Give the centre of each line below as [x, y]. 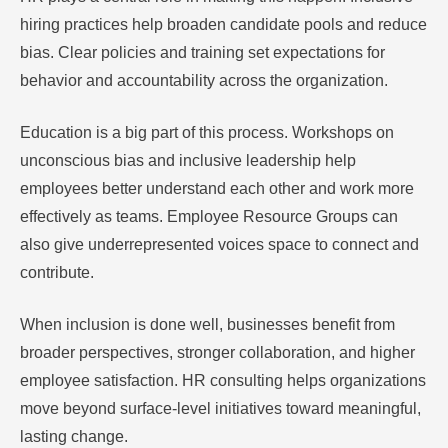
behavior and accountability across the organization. [204, 81]
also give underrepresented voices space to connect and [219, 245]
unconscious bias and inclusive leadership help [188, 161]
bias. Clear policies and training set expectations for [202, 53]
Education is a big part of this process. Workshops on [207, 133]
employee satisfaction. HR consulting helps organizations [223, 381]
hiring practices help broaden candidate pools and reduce [223, 25]
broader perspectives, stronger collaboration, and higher [217, 353]
